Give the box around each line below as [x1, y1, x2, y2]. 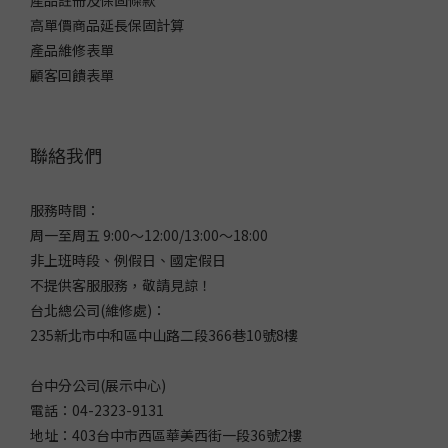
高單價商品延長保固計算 [30, 14, 184, 35]
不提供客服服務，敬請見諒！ [30, 274, 212, 295]
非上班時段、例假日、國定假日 [30, 249, 226, 270]
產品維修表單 [30, 39, 114, 60]
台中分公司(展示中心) [30, 374, 166, 395]
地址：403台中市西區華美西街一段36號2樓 [30, 424, 302, 445]
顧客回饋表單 [30, 64, 114, 85]
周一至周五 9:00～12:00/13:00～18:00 [30, 224, 268, 245]
